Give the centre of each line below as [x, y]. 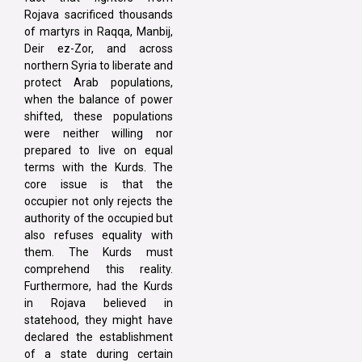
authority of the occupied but [99, 219]
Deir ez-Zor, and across [99, 49]
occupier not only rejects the [99, 202]
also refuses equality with [99, 236]
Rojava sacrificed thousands [99, 15]
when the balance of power [99, 100]
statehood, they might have [99, 320]
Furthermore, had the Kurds [99, 286]
